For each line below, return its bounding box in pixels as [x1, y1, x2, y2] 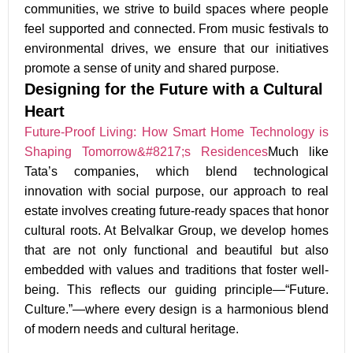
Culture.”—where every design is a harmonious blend [24, 302, 329, 316]
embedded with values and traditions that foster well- [24, 262, 329, 277]
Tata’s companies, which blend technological [24, 164, 329, 178]
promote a [24, 61, 84, 75]
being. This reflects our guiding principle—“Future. [24, 282, 329, 296]
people [285, 2, 329, 16]
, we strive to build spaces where [95, 2, 286, 16]
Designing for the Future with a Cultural [24, 80, 323, 98]
